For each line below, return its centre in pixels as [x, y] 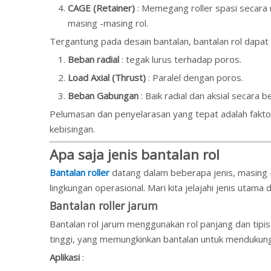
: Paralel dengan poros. [196, 77]
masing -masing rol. [108, 23]
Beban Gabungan [104, 96]
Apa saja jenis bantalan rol [135, 155]
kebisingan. [72, 129]
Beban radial [95, 59]
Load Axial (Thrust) [108, 77]
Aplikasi [66, 257]
